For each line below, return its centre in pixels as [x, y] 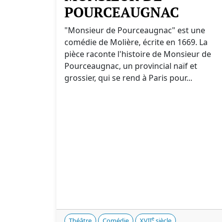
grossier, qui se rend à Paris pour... [128, 78]
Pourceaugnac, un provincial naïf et [131, 66]
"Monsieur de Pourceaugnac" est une [135, 30]
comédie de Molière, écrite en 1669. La [136, 42]
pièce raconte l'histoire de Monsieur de [138, 54]
